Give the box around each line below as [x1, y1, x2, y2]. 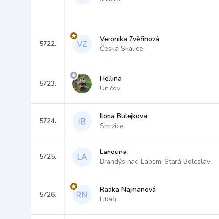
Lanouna [100, 147, 127, 156]
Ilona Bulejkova [100, 111, 147, 121]
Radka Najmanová [100, 185, 156, 194]
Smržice [100, 121, 124, 131]
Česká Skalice [100, 44, 143, 53]
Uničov [100, 84, 120, 93]
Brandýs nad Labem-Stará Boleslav [100, 157, 210, 166]
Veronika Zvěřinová [100, 34, 159, 44]
